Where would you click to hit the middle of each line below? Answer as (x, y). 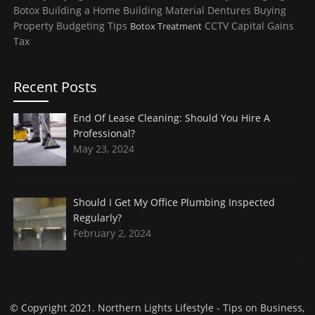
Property (33, 26)
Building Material (163, 11)
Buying (270, 11)
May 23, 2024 (104, 149)
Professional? (104, 134)
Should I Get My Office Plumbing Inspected (174, 202)
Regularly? (98, 217)
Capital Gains (262, 26)
